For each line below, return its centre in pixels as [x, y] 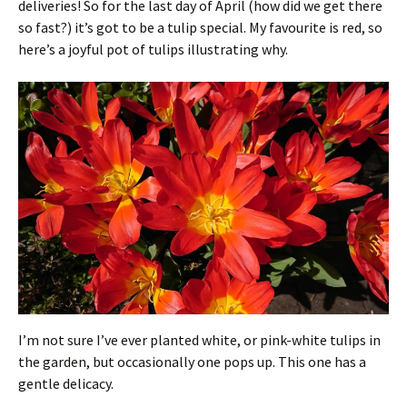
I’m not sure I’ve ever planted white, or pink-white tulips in [199, 340]
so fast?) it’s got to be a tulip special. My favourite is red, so [200, 27]
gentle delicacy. [66, 384]
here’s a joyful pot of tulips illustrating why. [153, 49]
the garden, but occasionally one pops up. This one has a [192, 362]
